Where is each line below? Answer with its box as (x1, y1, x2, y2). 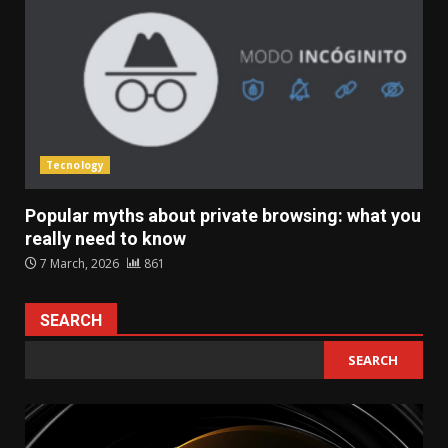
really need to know (25, 228, 186, 250)
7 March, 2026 (37, 255, 122, 273)
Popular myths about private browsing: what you (25, 205, 421, 227)
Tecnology (46, 158, 104, 173)
